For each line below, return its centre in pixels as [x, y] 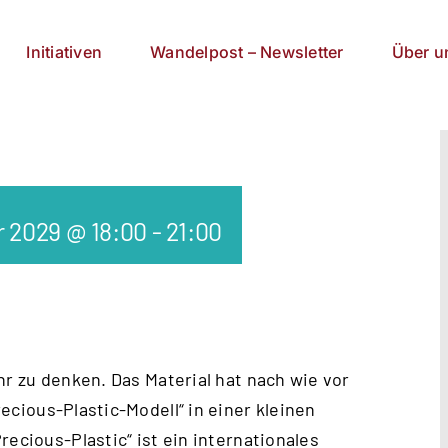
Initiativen [64, 51]
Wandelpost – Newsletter [247, 51]
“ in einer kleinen [247, 409]
